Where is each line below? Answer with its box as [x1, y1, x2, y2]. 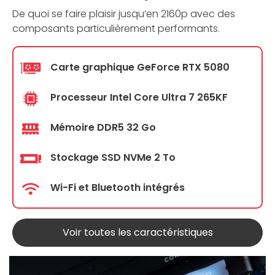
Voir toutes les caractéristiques [62, 225, 213, 240]
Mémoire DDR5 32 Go [50, 120, 156, 135]
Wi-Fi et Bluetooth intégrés [50, 180, 185, 195]
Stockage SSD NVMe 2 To [50, 150, 176, 165]
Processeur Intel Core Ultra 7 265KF [50, 90, 228, 105]
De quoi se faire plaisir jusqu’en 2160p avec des [12, 7, 235, 21]
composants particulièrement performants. [12, 21, 220, 36]
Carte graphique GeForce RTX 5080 [50, 60, 230, 75]
